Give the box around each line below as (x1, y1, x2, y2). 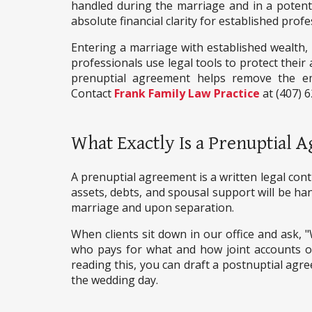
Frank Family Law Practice (111, 86, 260, 102)
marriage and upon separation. (71, 200, 234, 216)
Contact (71, 86, 111, 102)
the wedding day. (71, 272, 158, 288)
